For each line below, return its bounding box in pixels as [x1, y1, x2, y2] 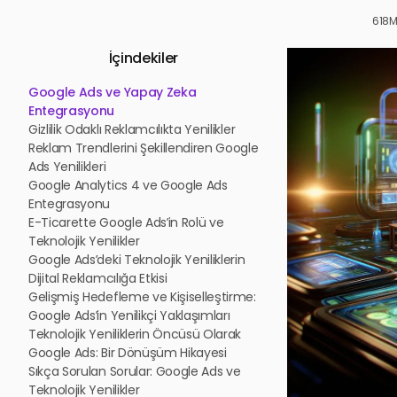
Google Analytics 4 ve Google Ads [28, 176, 228, 194]
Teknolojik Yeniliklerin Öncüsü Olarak [28, 325, 242, 343]
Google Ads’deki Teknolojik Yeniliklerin [28, 251, 245, 269]
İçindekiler [108, 48, 178, 68]
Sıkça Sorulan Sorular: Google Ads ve [28, 362, 241, 380]
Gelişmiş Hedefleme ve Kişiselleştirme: [28, 288, 256, 306]
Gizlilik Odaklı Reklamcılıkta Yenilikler [28, 121, 236, 138]
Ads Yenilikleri [28, 158, 106, 175]
